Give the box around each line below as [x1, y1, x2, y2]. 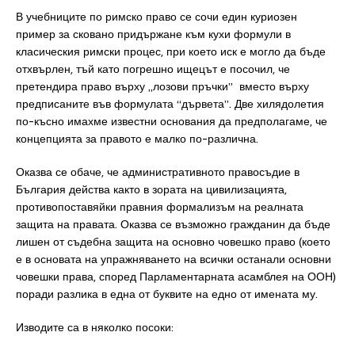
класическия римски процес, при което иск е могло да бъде [16, 43, 326, 60]
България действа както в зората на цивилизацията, [16, 181, 287, 198]
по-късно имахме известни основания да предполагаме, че [16, 113, 327, 130]
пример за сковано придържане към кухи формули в [16, 25, 291, 43]
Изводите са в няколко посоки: [16, 319, 174, 336]
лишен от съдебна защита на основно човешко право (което [16, 233, 330, 250]
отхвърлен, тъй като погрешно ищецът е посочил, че [16, 60, 290, 78]
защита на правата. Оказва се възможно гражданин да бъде [16, 216, 330, 233]
